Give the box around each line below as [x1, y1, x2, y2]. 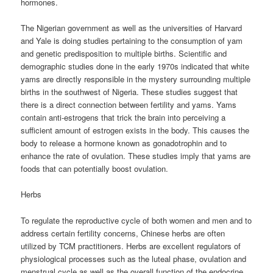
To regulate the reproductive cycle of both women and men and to [21, 214, 252, 226]
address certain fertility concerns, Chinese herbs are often [21, 227, 225, 239]
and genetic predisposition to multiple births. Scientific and [21, 48, 227, 60]
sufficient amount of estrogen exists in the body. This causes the [21, 124, 250, 136]
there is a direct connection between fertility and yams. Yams [21, 99, 237, 111]
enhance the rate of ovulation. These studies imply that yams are [21, 150, 251, 162]
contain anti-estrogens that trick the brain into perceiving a [21, 112, 226, 124]
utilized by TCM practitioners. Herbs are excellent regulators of [21, 239, 241, 252]
